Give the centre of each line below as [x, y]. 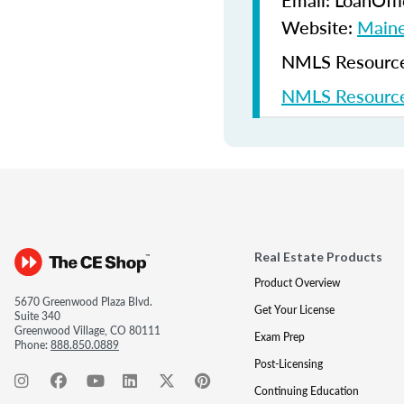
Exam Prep [279, 337]
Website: [319, 27]
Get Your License [294, 310]
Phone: [32, 345]
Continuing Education [306, 391]
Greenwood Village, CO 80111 [87, 331]
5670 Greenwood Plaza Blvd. [83, 302]
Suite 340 [37, 316]
